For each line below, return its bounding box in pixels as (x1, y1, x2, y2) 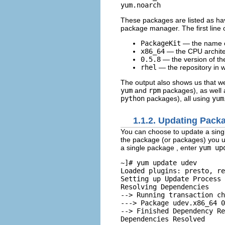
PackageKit (141, 39, 181, 47)
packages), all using (145, 94, 212, 102)
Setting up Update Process (121, 175, 221, 183)
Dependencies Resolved (121, 215, 205, 223)
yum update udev (137, 159, 197, 167)
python (121, 94, 145, 102)
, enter (176, 144, 199, 152)
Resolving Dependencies (121, 183, 209, 191)
